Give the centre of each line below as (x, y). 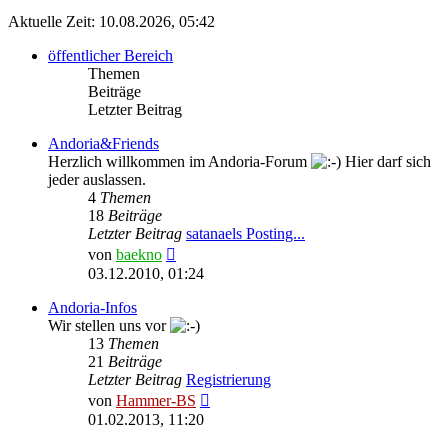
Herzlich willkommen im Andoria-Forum (179, 162)
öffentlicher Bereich (110, 56)
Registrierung (228, 380)
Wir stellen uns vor (109, 326)
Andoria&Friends (103, 144)
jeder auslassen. (97, 180)
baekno (139, 255)
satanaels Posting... (245, 234)
